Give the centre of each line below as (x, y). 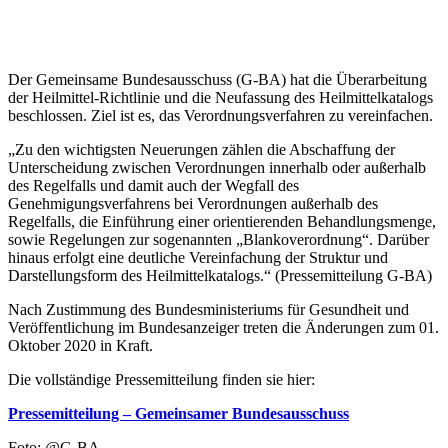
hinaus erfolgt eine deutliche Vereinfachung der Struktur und (198, 257)
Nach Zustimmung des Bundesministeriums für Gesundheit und (208, 309)
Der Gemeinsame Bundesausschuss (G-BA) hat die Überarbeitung (217, 79)
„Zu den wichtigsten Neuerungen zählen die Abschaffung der (201, 149)
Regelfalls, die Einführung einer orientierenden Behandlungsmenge (220, 221)
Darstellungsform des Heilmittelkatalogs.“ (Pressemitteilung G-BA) (220, 275)
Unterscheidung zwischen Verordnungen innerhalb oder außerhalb (217, 167)
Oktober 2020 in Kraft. (80, 345)
